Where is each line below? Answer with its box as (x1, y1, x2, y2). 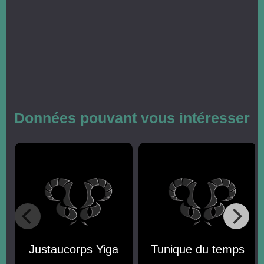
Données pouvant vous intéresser (14, 110, 250, 127)
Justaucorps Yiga (29, 243, 119, 256)
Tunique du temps (150, 243, 245, 256)
